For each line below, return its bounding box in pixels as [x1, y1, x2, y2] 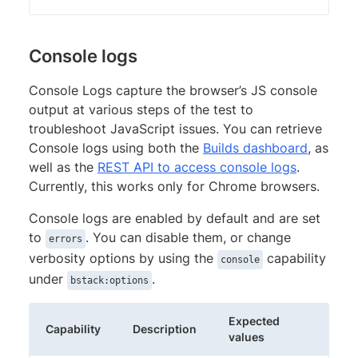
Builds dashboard [203, 139, 308, 156]
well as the [29, 158, 97, 175]
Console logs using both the [29, 139, 203, 156]
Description [133, 321, 197, 336]
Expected [229, 313, 280, 328]
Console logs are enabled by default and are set [29, 209, 320, 226]
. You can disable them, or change [86, 229, 291, 245]
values [229, 329, 265, 344]
